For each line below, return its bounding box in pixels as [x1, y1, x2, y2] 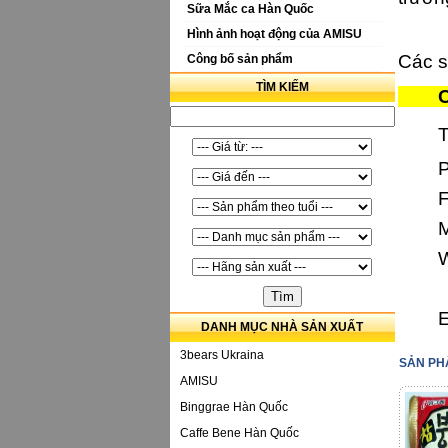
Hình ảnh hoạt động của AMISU [187, 27, 362, 41]
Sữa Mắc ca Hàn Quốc [187, 2, 314, 16]
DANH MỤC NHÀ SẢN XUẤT [201, 320, 363, 334]
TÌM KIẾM [255, 80, 309, 94]
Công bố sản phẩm [187, 52, 293, 66]
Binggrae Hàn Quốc [179, 400, 288, 414]
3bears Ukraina [179, 348, 264, 362]
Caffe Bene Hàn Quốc [179, 426, 299, 440]
